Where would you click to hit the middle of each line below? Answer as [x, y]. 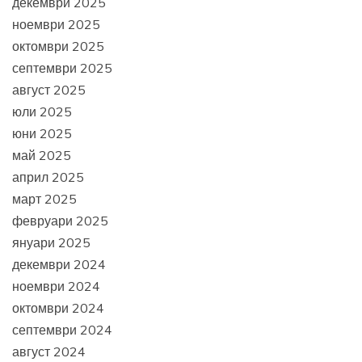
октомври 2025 [58, 46]
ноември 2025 [56, 24]
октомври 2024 [58, 307]
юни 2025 [42, 133]
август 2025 [49, 89]
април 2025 [48, 177]
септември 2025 [62, 67]
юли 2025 [42, 111]
